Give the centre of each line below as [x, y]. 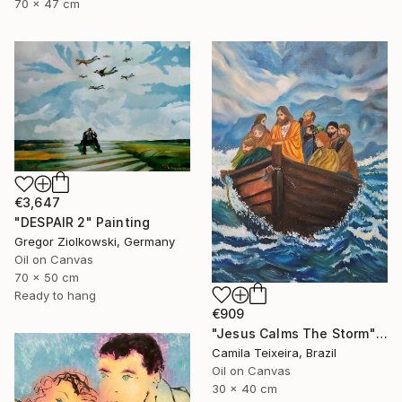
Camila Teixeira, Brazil [274, 352]
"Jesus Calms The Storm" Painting [381, 333]
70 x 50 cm [47, 278]
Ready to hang [55, 296]
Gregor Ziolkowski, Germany [95, 242]
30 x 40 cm [245, 388]
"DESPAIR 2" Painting [83, 223]
